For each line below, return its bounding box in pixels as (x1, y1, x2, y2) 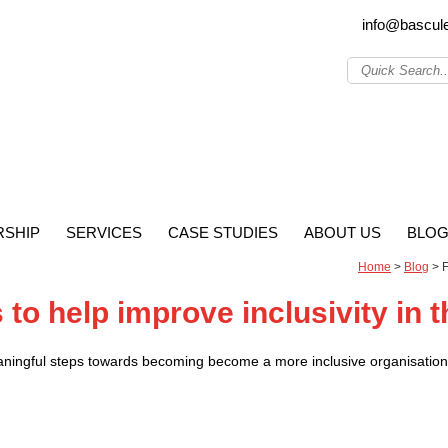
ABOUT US (304, 224, 381, 241)
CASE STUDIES (168, 224, 278, 241)
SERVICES (66, 224, 142, 241)
